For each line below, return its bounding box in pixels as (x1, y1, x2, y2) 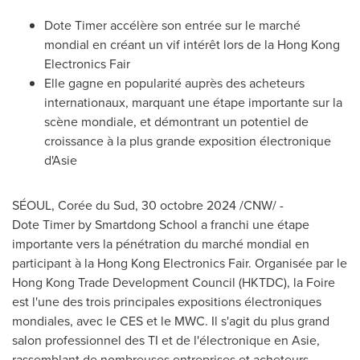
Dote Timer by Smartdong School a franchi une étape (12, 215, 309, 234)
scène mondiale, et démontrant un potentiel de (44, 112, 309, 131)
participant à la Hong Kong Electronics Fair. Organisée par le (12, 254, 347, 272)
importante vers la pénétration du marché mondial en (12, 235, 309, 253)
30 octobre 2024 (141, 196, 236, 215)
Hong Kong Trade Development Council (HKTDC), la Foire (12, 273, 335, 292)
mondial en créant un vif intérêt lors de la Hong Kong (44, 35, 340, 54)
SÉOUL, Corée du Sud (12, 196, 135, 215)
